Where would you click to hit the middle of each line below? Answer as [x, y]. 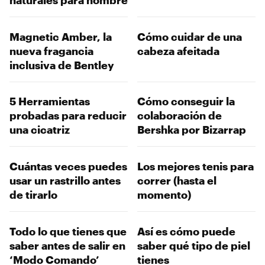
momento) [164, 195]
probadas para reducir [68, 116]
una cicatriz [40, 130]
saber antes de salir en [67, 245]
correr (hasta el [177, 181]
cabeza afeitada [178, 51]
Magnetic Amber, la [61, 36]
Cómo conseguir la [186, 101]
